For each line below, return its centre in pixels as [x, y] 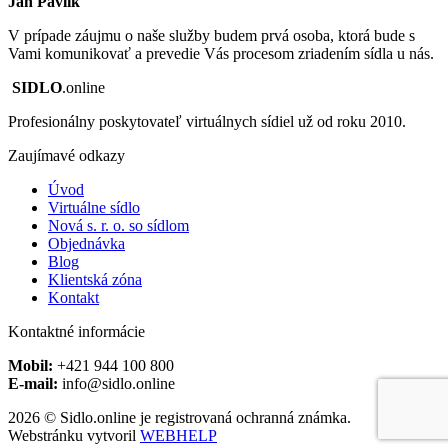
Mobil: [30, 365]
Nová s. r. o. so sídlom [118, 225]
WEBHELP [178, 435]
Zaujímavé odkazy [66, 155]
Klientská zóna [95, 279]
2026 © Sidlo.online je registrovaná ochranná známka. [179, 417]
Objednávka [86, 243]
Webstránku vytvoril [74, 435]
